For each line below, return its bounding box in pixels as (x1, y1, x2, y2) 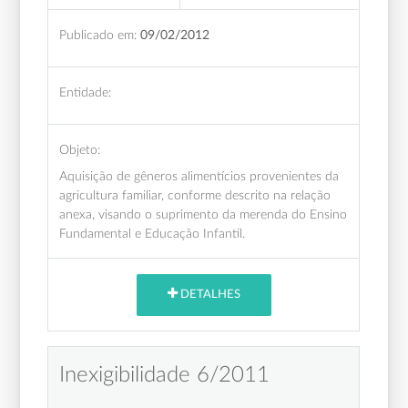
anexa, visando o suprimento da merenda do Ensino (59, 207, 348, 221)
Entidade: (59, 85, 112, 99)
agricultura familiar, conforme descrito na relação (59, 188, 331, 202)
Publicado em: (59, 27, 138, 42)
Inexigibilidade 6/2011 (59, 363, 270, 386)
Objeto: (59, 142, 101, 157)
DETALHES (177, 289, 240, 301)
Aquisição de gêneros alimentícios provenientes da (59, 168, 340, 183)
